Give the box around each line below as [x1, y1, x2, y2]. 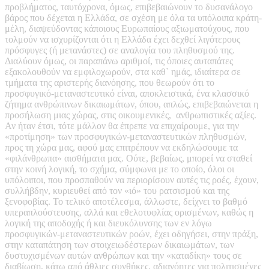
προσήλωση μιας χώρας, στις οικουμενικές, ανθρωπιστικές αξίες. [5, 109, 256, 120]
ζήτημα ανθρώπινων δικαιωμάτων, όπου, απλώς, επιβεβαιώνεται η [5, 98, 258, 109]
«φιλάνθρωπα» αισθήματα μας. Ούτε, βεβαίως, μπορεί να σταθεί [5, 153, 252, 163]
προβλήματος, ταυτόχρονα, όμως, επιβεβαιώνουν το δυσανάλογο [5, 1, 253, 12]
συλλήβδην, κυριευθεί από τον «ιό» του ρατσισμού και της [5, 185, 229, 196]
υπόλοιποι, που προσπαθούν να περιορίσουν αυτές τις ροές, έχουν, [5, 174, 259, 185]
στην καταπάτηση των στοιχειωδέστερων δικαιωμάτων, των [5, 239, 234, 250]
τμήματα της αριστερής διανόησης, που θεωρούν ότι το [5, 77, 214, 88]
